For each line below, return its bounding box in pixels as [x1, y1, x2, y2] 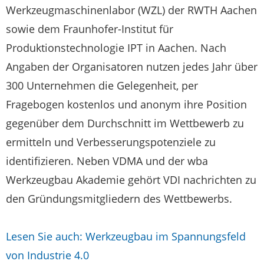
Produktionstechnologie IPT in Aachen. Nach [6, 40, 226, 55]
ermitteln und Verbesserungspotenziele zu [6, 134, 216, 149]
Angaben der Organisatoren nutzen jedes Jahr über [6, 59, 258, 74]
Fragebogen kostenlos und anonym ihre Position [6, 97, 247, 111]
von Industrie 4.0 [6, 247, 89, 262]
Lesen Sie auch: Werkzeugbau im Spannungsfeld [6, 229, 246, 243]
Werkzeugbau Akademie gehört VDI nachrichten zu [6, 172, 256, 187]
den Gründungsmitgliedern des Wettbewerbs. [6, 191, 232, 206]
